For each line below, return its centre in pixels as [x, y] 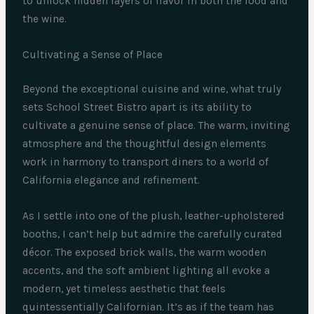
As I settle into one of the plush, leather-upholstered [154, 216]
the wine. [45, 19]
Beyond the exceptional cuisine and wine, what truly [152, 89]
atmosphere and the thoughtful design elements [145, 144]
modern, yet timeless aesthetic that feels [124, 289]
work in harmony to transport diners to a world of [146, 162]
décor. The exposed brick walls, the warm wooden [145, 253]
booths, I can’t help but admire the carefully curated [153, 234]
